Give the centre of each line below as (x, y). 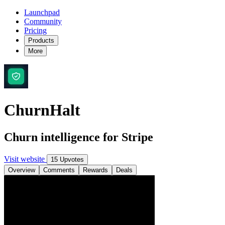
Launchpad (42, 12)
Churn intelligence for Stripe (79, 137)
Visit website (25, 159)
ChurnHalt (42, 110)
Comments (59, 170)
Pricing (35, 30)
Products (41, 40)
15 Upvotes (67, 159)
